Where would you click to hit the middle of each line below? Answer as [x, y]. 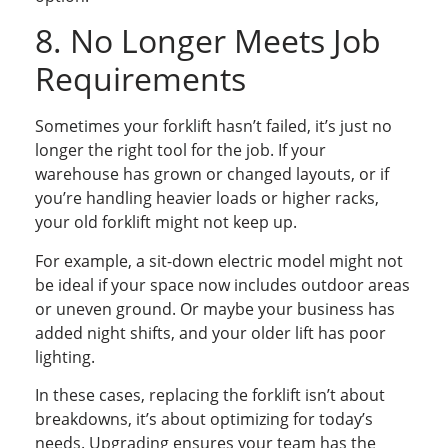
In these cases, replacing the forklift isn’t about [210, 394]
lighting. [65, 356]
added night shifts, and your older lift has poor [210, 332]
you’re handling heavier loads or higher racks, [207, 198]
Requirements [140, 79]
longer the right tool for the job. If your [180, 150]
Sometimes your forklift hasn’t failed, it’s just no [213, 126]
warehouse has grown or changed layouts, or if [212, 174]
